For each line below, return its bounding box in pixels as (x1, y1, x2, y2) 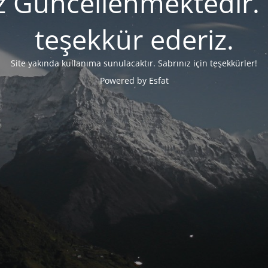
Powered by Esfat (99, 75, 169, 86)
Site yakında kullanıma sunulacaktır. (11, 57, 158, 69)
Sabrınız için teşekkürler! (158, 57, 257, 69)
